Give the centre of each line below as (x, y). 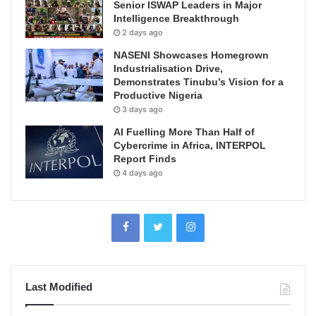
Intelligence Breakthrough (176, 18)
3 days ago (142, 109)
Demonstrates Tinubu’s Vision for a (199, 81)
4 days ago (142, 172)
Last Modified (59, 286)
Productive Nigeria (158, 95)
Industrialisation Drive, (168, 68)
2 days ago (142, 32)
